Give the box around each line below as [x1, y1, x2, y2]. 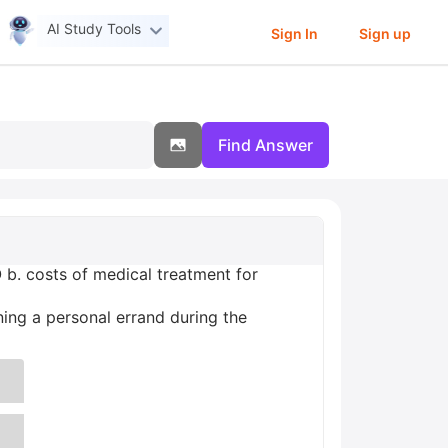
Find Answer [218, 135, 313, 155]
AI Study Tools [47, 20, 142, 38]
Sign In [270, 24, 318, 42]
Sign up [358, 24, 411, 42]
